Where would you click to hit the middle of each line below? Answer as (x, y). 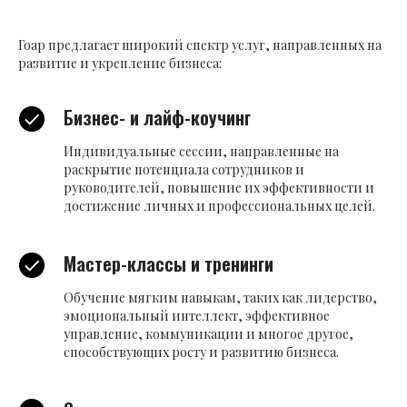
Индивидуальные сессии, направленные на (201, 152)
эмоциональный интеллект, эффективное (197, 316)
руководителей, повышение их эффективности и (219, 188)
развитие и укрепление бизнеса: (120, 64)
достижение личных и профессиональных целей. (219, 206)
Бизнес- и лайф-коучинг (157, 118)
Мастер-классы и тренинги (169, 264)
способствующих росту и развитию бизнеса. (201, 352)
